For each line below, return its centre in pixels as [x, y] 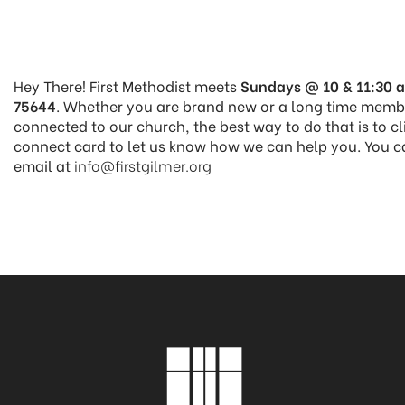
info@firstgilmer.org [143, 165]
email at [44, 165]
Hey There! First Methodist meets [127, 85]
